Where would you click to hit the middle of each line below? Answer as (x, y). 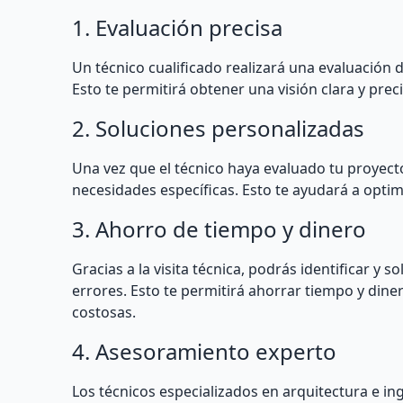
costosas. (104, 312)
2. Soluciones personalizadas (218, 128)
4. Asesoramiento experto (204, 351)
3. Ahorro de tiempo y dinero (219, 229)
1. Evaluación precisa (177, 27)
